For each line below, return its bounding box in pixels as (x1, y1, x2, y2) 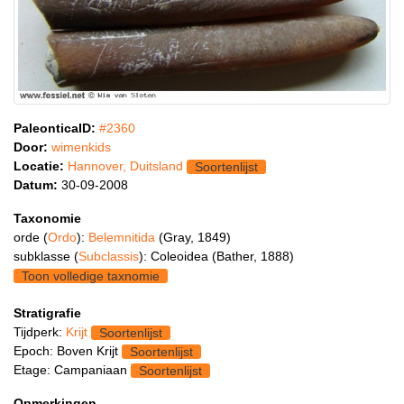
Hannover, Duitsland (68, 159, 183, 173)
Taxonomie (14, 211, 81, 225)
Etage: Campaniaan (14, 363, 131, 377)
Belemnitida (88, 230, 159, 244)
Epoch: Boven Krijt (14, 344, 122, 358)
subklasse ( (14, 249, 78, 263)
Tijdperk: (14, 325, 66, 339)
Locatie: (14, 159, 64, 173)
